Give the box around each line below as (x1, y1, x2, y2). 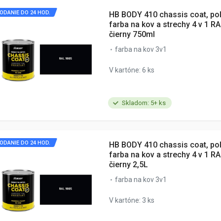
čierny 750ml (109, 29, 155, 39)
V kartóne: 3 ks (109, 196, 154, 204)
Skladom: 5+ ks (122, 99, 166, 107)
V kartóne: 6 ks (109, 66, 154, 74)
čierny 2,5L (109, 159, 148, 169)
